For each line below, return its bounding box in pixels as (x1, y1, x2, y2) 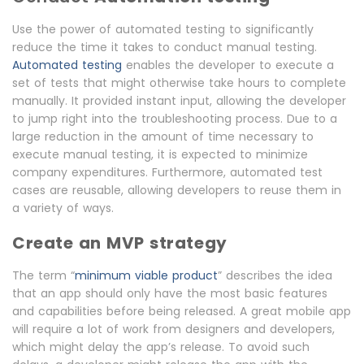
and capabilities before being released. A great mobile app (12, 303, 351, 319)
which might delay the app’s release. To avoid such (12, 339, 310, 355)
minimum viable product (75, 267, 218, 284)
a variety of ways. (12, 200, 114, 216)
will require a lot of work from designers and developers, (12, 321, 335, 337)
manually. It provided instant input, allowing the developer (12, 93, 346, 109)
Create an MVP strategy (12, 232, 227, 254)
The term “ (12, 267, 75, 284)
